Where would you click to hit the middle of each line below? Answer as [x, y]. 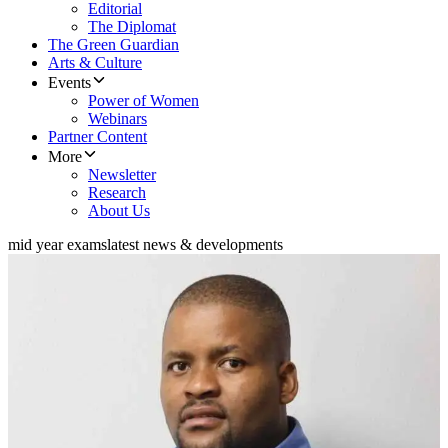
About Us [119, 211]
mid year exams [57, 245]
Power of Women [143, 101]
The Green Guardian [113, 45]
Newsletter [122, 175]
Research [117, 193]
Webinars [117, 119]
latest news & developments [195, 245]
